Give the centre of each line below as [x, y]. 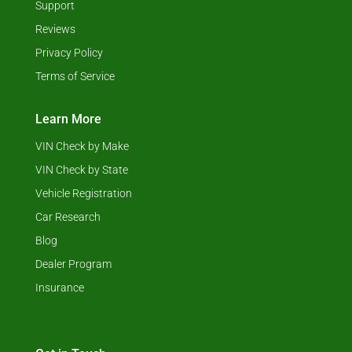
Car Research [68, 217]
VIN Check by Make [82, 147]
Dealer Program [73, 264]
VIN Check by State [81, 170]
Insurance [59, 288]
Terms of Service [75, 77]
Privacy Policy [69, 53]
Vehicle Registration [83, 194]
